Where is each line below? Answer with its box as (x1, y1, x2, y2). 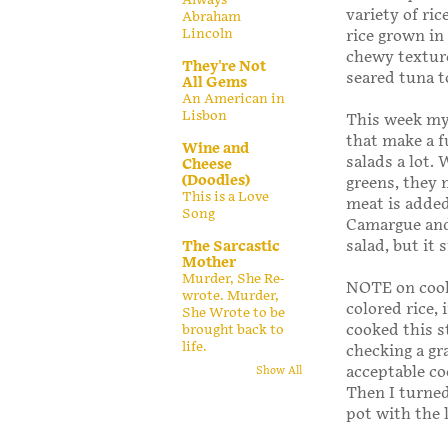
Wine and (182, 139, 249, 157)
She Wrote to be (182, 304, 285, 321)
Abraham (182, 8, 241, 25)
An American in (182, 90, 285, 107)
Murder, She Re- (182, 270, 284, 287)
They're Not (182, 57, 266, 75)
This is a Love (182, 188, 269, 205)
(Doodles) (182, 171, 250, 189)
